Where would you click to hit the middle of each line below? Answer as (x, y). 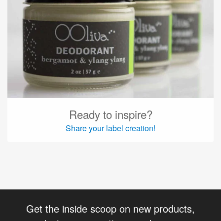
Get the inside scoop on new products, (110, 208)
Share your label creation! (110, 128)
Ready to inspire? (110, 114)
